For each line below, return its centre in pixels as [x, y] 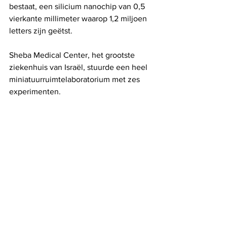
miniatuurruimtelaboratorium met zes [75, 80]
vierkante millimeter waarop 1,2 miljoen [79, 19]
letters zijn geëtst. [41, 31]
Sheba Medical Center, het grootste [73, 55]
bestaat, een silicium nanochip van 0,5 [78, 7]
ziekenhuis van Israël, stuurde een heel [79, 67]
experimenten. [35, 92]
